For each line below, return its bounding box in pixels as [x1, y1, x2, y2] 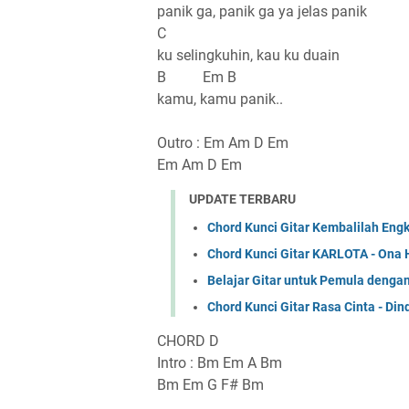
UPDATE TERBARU [189, 192, 296, 207]
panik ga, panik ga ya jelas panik [157, 3, 367, 21]
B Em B [157, 68, 236, 87]
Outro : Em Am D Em [157, 134, 288, 152]
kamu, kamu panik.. [157, 90, 283, 109]
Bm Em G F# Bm [157, 375, 264, 393]
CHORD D [157, 331, 219, 350]
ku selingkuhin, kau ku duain [157, 47, 340, 65]
